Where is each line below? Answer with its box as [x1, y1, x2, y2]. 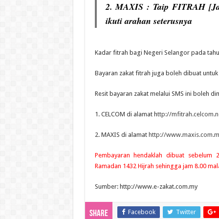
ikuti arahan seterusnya [105, 14, 192, 27]
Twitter [175, 208, 196, 216]
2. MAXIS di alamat [94, 131, 149, 138]
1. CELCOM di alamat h [94, 110, 157, 118]
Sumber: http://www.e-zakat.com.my [94, 182, 197, 190]
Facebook [128, 208, 155, 216]
